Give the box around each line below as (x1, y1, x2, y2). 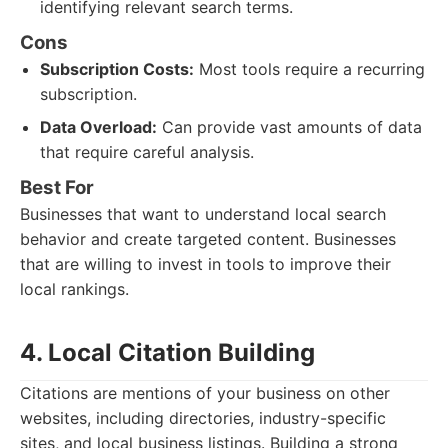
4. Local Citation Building (20, 338, 315, 367)
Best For (20, 176, 94, 199)
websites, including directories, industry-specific (20, 408, 386, 428)
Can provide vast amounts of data (157, 117, 422, 137)
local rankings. (20, 279, 129, 299)
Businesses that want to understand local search (20, 204, 386, 224)
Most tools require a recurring (194, 59, 425, 79)
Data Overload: (40, 117, 157, 137)
